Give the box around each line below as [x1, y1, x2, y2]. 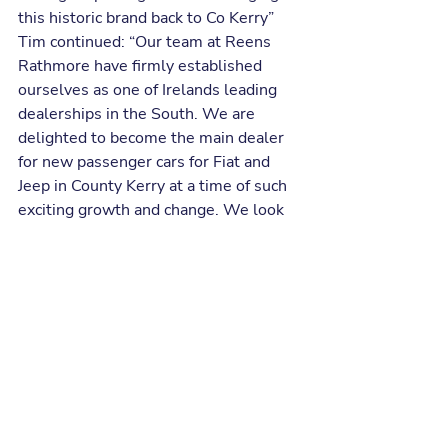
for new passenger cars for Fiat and [18, 151, 274, 174]
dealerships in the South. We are [18, 103, 259, 126]
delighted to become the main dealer [18, 127, 288, 150]
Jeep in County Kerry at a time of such [18, 175, 291, 198]
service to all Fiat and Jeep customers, [18, 247, 295, 270]
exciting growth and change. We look [18, 199, 288, 222]
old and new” [18, 271, 112, 294]
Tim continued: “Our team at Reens [18, 31, 275, 54]
